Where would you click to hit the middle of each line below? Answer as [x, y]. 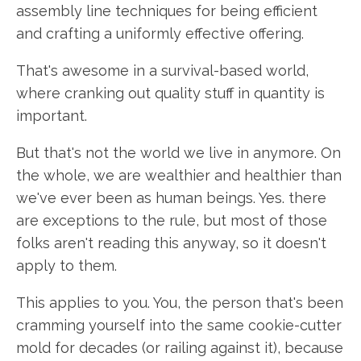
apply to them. [66, 266]
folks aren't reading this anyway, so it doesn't [171, 243]
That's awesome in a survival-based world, [162, 71]
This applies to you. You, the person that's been [180, 303]
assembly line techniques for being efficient [167, 11]
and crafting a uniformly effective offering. [160, 33]
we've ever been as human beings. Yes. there [171, 198]
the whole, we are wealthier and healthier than [179, 175]
